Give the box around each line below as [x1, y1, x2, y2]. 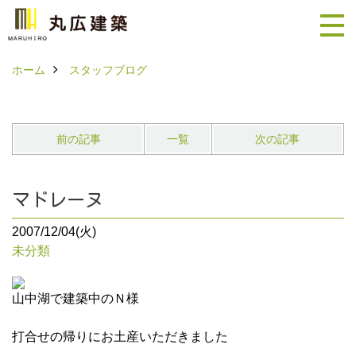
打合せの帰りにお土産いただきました [12, 329, 228, 343]
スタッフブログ [69, 63, 147, 76]
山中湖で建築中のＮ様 [12, 291, 139, 305]
